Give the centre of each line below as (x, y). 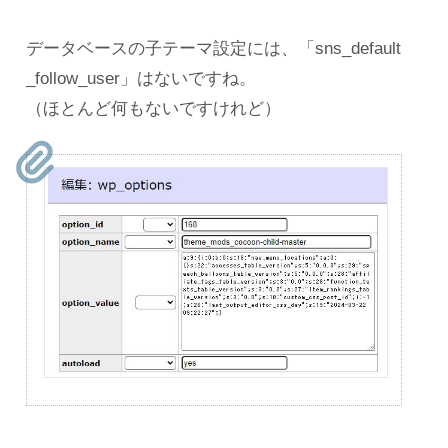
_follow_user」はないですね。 (141, 78)
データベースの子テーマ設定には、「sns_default (213, 48)
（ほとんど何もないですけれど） (153, 108)
